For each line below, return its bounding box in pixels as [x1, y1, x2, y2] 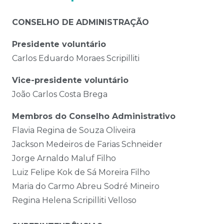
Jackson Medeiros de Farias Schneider [12, 139, 162, 149]
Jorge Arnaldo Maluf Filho [12, 153, 116, 163]
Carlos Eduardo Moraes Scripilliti [12, 53, 139, 63]
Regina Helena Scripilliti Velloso [12, 195, 136, 205]
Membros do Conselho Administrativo [12, 111, 175, 121]
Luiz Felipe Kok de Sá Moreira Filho [12, 167, 150, 177]
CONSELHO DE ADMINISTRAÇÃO [12, 17, 149, 27]
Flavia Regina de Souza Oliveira [12, 125, 135, 135]
